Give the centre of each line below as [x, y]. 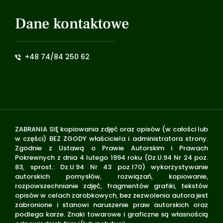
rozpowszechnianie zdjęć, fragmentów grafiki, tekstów [111, 186]
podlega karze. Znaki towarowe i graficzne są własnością [111, 214]
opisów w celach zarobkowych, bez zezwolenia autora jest [111, 195]
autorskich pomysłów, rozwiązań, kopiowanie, [111, 176]
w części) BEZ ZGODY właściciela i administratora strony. [111, 139]
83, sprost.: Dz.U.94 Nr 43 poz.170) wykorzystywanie [111, 167]
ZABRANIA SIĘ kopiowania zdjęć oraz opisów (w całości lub [111, 129]
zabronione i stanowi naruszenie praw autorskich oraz [111, 205]
